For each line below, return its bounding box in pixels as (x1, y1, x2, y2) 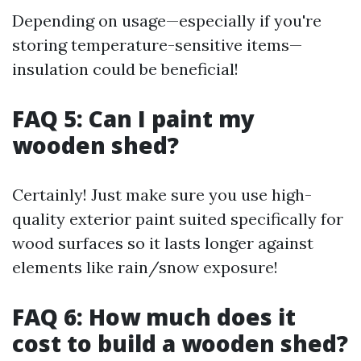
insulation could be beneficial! (12, 59, 239, 79)
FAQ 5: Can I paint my (12, 103, 255, 134)
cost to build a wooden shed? (12, 328, 348, 359)
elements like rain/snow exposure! (12, 257, 278, 277)
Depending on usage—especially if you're (12, 10, 322, 31)
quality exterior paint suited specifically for (12, 209, 343, 229)
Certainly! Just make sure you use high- (12, 185, 312, 205)
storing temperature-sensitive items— (12, 35, 302, 55)
